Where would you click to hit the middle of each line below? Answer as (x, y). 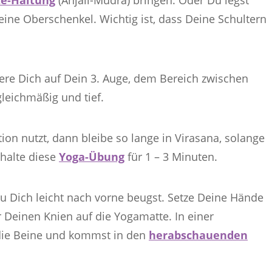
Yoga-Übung (92, 157)
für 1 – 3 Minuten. (171, 157)
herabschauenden (198, 235)
